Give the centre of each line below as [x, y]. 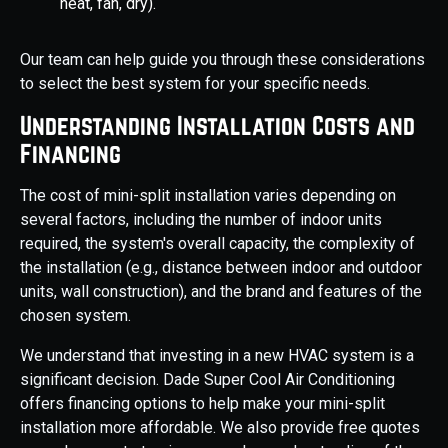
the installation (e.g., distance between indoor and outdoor [221, 268]
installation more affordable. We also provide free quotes [220, 428]
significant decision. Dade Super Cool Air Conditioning [207, 380]
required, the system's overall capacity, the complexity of [217, 244]
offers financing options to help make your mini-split [202, 404]
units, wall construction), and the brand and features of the [221, 292]
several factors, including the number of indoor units [201, 220]
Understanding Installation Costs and [217, 126]
